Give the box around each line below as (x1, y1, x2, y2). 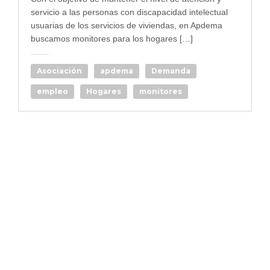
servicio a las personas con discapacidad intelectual (31, 7, 228, 17)
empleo (37, 87, 68, 96)
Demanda (151, 66, 190, 75)
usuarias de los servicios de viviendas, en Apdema (31, 20, 222, 30)
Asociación (37, 66, 82, 75)
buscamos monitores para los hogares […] (31, 34, 193, 43)
